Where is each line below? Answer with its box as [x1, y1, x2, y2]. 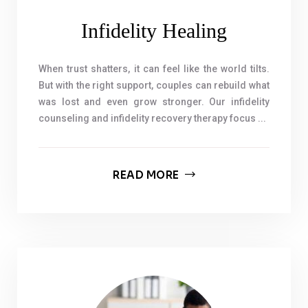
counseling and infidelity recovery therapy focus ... [38, 113, 266, 124]
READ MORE [113, 168, 179, 181]
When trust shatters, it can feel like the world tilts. [38, 63, 269, 74]
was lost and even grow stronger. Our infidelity [38, 96, 269, 107]
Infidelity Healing [81, 19, 227, 42]
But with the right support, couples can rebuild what [38, 80, 269, 91]
